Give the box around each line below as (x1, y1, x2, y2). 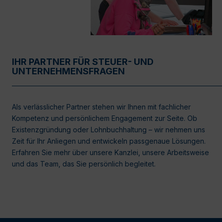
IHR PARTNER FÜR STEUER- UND (12, 56, 154, 67)
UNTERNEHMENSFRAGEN (12, 65, 125, 76)
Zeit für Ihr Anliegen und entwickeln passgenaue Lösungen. (12, 136, 206, 145)
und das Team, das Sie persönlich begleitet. (12, 159, 156, 168)
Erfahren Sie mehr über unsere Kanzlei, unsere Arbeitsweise (12, 148, 209, 157)
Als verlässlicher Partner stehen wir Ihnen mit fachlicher (12, 102, 191, 111)
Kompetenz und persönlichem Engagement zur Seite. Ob (12, 113, 197, 122)
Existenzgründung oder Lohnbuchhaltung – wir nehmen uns (12, 125, 205, 134)
